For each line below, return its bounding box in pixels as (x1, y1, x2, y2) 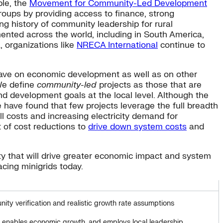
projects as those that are (99, 80, 202, 91)
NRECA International (77, 40, 158, 51)
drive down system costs (88, 121, 187, 132)
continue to (158, 40, 205, 51)
